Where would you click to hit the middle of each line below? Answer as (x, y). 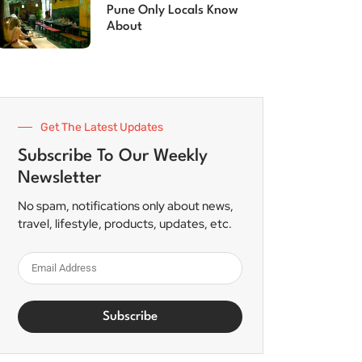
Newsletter (59, 178)
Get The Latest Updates (102, 127)
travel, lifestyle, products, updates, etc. (125, 223)
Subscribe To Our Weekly (113, 156)
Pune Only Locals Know (172, 10)
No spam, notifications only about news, (126, 206)
